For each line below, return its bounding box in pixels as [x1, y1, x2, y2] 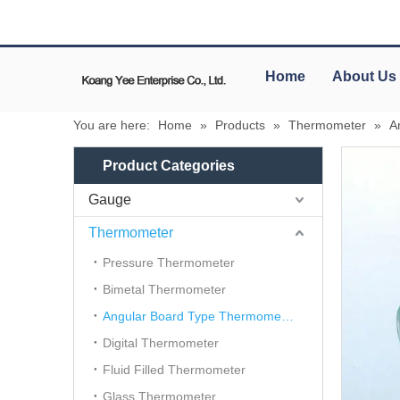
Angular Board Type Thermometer [281, 308, 294, 323]
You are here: [73, 117, 150, 132]
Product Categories [103, 157, 235, 173]
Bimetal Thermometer [103, 281, 226, 296]
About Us [332, 68, 396, 84]
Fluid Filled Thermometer [103, 362, 246, 377]
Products [215, 117, 265, 132]
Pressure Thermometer [103, 254, 235, 270]
